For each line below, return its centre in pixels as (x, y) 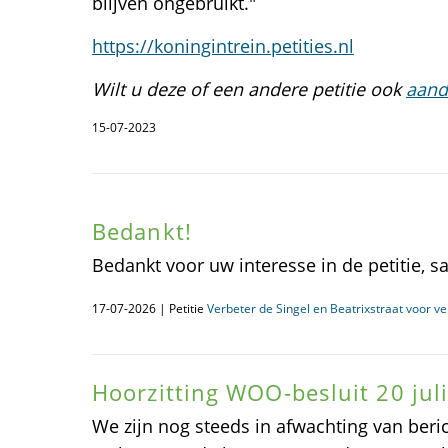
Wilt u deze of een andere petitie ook (249, 89)
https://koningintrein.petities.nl (223, 46)
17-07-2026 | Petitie (149, 308)
